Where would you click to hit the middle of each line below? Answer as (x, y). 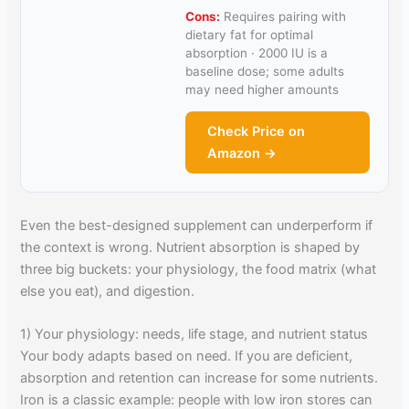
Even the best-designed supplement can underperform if (197, 226)
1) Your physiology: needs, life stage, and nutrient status (194, 335)
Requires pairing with (283, 17)
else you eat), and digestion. (108, 292)
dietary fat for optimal (250, 35)
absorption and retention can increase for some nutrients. (199, 378)
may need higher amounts (262, 90)
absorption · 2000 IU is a (257, 53)
